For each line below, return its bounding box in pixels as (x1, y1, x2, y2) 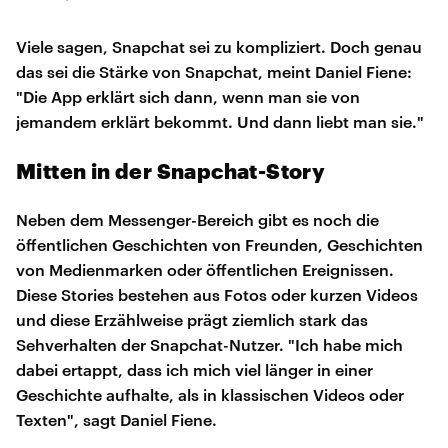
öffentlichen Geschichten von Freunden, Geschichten (16, 234, 423, 254)
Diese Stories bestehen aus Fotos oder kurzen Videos (16, 284, 418, 304)
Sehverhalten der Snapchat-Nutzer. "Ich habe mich (16, 334, 403, 354)
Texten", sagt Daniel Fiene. (16, 409, 217, 429)
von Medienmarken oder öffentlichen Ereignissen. (16, 259, 394, 279)
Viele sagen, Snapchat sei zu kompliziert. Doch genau (16, 36, 422, 56)
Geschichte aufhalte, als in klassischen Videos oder (16, 384, 404, 404)
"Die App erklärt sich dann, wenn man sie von (16, 86, 360, 106)
